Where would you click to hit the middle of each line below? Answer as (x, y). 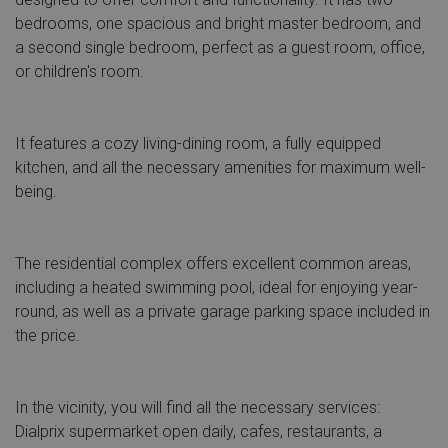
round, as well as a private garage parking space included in (222, 311)
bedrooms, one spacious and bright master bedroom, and (218, 23)
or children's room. (79, 71)
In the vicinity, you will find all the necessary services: (197, 407)
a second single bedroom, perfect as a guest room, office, (220, 47)
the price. (47, 335)
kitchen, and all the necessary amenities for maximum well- (220, 167)
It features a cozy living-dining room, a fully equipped (198, 143)
